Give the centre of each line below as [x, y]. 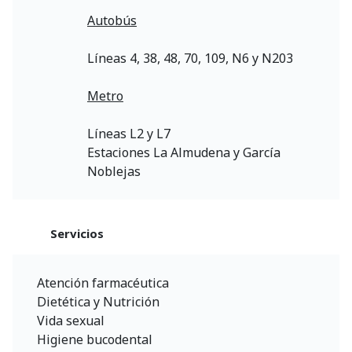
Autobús [112, 20]
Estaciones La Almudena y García [184, 152]
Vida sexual [71, 320]
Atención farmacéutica [103, 282]
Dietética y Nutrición [98, 301]
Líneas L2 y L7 [129, 133]
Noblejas [114, 171]
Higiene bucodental [95, 339]
